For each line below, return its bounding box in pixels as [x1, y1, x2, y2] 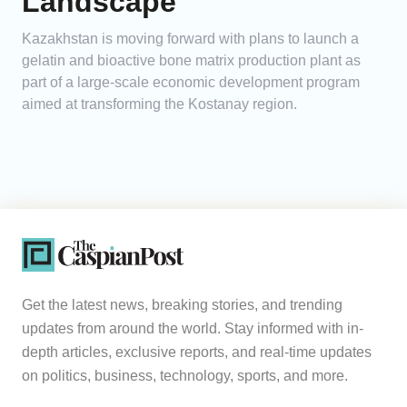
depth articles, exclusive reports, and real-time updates [22, 344, 372, 361]
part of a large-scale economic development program [22, 74, 360, 91]
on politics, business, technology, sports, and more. [22, 368, 348, 384]
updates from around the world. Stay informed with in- [22, 321, 363, 337]
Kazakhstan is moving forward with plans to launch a [22, 31, 359, 47]
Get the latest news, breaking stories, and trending [22, 297, 342, 313]
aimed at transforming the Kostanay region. [22, 96, 297, 113]
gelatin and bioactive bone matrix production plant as [22, 53, 361, 69]
